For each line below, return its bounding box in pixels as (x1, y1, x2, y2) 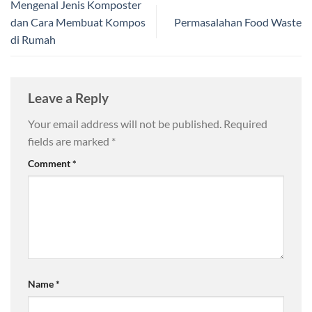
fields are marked (28, 134, 111, 148)
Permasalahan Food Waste (174, 15, 302, 29)
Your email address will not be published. (28, 117, 221, 131)
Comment (28, 157, 72, 170)
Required (224, 117, 267, 131)
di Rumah (10, 32, 56, 46)
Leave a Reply (28, 89, 111, 106)
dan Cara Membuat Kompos (10, 15, 146, 29)
